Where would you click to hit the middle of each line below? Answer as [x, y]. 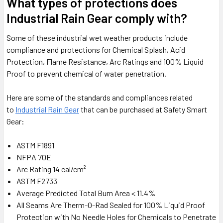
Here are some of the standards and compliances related [100, 98]
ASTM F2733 [37, 181]
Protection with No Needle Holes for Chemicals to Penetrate [116, 217]
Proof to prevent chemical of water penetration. [86, 74]
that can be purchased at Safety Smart [143, 110]
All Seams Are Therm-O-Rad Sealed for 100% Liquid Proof [111, 205]
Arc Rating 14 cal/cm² [51, 169]
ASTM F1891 [35, 145]
